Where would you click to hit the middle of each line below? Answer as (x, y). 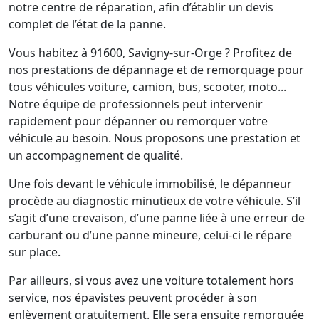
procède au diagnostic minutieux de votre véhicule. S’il (155, 201)
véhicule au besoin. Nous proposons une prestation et (155, 138)
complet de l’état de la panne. (87, 24)
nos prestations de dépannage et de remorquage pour (156, 70)
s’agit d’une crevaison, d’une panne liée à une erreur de (157, 218)
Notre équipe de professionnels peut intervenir (136, 104)
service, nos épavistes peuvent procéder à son (133, 298)
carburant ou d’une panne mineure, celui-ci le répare (150, 235)
